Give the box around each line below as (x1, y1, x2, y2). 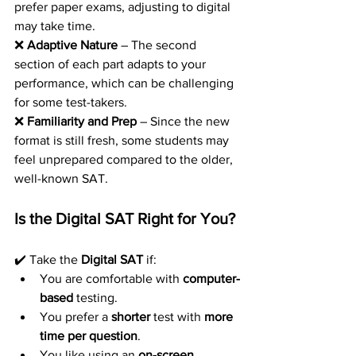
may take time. (14, 18, 95, 33)
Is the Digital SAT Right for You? (14, 209, 235, 227)
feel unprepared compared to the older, (14, 152, 236, 166)
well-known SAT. (14, 171, 108, 185)
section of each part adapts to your (14, 56, 209, 71)
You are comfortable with (40, 271, 183, 285)
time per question (40, 328, 137, 342)
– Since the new (137, 114, 233, 128)
